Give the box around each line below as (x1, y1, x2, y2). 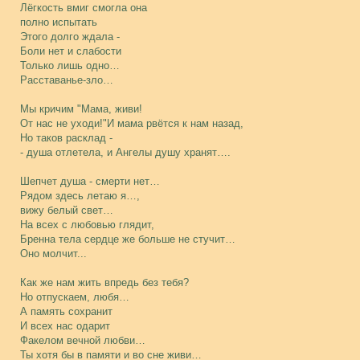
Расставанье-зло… (20, 74, 113, 86)
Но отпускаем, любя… (20, 291, 129, 303)
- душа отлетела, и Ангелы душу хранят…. (20, 146, 231, 158)
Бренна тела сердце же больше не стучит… (20, 233, 235, 245)
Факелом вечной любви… (20, 334, 145, 346)
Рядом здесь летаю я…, (20, 190, 140, 202)
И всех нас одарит (20, 320, 110, 332)
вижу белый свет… (20, 204, 113, 216)
